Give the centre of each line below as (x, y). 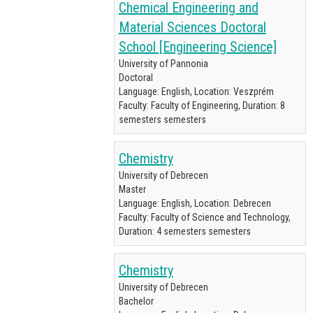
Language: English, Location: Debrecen (195, 203)
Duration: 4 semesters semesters (184, 231)
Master (132, 189)
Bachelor (136, 301)
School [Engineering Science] (197, 47)
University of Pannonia (163, 64)
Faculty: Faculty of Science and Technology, (204, 217)
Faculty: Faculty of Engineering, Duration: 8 (202, 105)
